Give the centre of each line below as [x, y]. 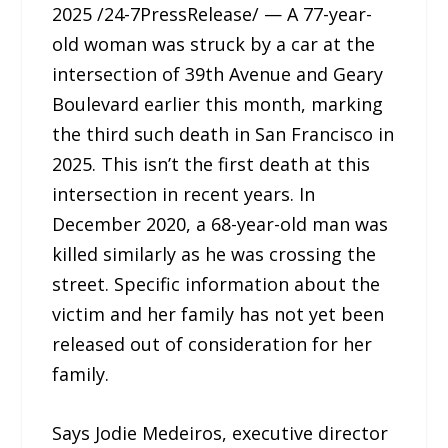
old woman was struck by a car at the [214, 43]
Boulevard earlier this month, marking [218, 103]
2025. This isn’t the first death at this [211, 163]
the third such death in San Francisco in [223, 133]
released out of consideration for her [212, 343]
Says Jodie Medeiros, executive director [220, 432]
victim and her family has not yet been [218, 313]
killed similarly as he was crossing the [214, 253]
